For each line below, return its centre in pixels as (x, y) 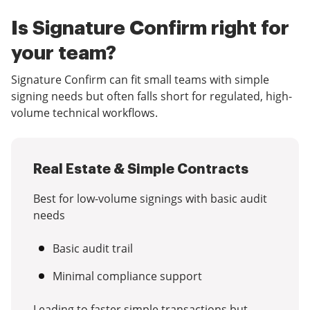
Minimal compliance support (127, 276)
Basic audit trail (93, 248)
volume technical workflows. (84, 113)
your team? (64, 53)
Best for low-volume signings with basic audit (150, 199)
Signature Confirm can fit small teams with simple (140, 80)
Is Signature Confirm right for (150, 28)
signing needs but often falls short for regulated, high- (152, 96)
